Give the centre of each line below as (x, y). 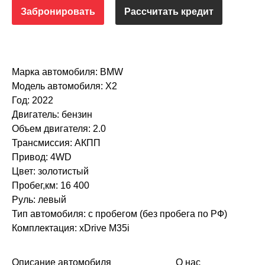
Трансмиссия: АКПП (56, 143)
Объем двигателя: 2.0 (59, 129)
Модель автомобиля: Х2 (64, 86)
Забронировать (58, 12)
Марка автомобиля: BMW (67, 72)
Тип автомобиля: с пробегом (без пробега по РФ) (119, 214)
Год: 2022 (33, 101)
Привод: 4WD (42, 157)
